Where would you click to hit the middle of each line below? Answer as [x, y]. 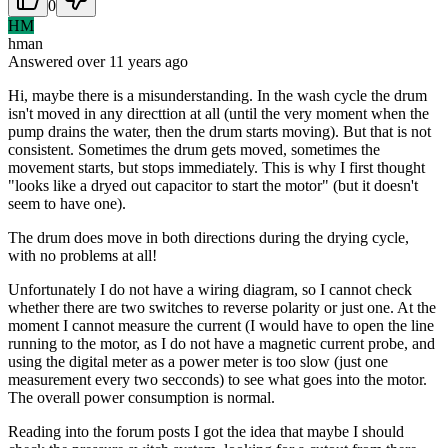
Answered [42, 61]
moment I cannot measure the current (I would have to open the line [221, 325]
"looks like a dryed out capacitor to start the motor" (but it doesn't [213, 185]
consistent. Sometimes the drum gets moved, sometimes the [194, 149]
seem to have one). [67, 203]
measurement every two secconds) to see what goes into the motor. [217, 379]
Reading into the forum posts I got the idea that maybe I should [206, 431]
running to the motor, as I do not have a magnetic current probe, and [221, 343]
